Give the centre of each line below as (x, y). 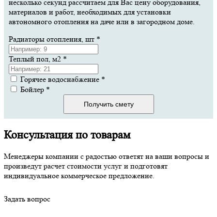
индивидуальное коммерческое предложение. (79, 175)
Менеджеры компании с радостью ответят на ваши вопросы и (107, 156)
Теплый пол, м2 (36, 59)
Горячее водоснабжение (60, 79)
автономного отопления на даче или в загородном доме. (102, 21)
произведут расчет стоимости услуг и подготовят (86, 166)
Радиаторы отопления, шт (53, 39)
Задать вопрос (27, 199)
